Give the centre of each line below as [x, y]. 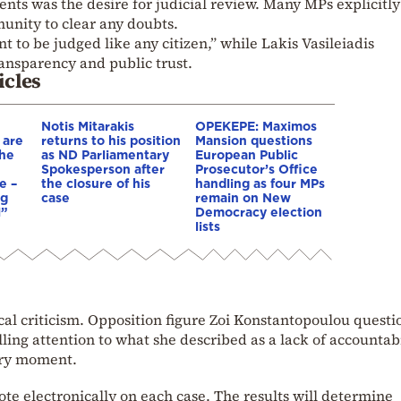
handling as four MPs [260, 183]
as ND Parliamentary [105, 154]
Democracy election [259, 211]
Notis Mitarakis [88, 125]
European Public [247, 154]
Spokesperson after [103, 168]
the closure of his [96, 183]
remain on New [243, 197]
